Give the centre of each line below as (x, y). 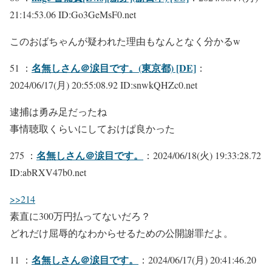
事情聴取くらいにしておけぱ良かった (92, 128)
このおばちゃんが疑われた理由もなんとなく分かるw (125, 41)
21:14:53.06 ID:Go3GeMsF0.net (73, 14)
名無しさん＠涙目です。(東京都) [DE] (114, 68)
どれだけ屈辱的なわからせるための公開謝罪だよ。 (121, 233)
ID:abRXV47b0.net (48, 172)
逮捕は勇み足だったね (58, 111)
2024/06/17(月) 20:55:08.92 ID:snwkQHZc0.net (104, 85)
